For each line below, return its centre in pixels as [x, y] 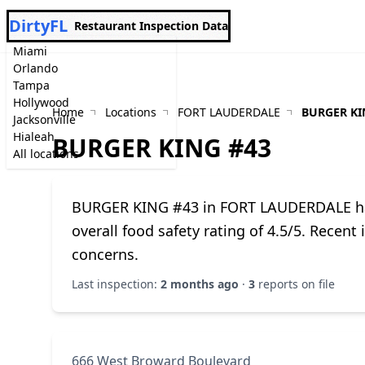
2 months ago [200, 284]
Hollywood [41, 102]
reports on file [295, 284]
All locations [46, 154]
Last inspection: [116, 284]
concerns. [105, 254]
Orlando [35, 68]
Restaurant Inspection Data [151, 26]
